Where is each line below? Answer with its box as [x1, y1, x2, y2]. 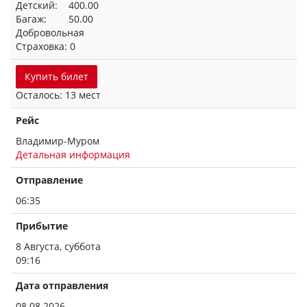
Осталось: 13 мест [16, 88, 101, 101]
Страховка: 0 [16, 40, 75, 53]
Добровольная [16, 26, 84, 39]
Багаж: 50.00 [16, 12, 93, 25]
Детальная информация [16, 148, 130, 161]
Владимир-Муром [16, 134, 99, 147]
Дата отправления [16, 279, 108, 292]
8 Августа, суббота [16, 240, 101, 253]
